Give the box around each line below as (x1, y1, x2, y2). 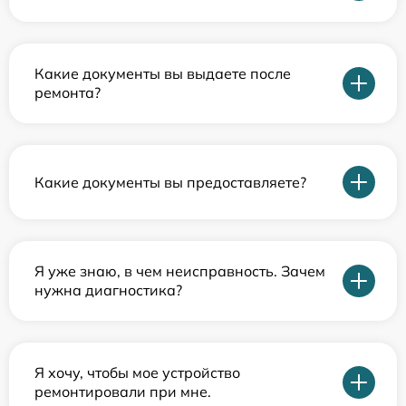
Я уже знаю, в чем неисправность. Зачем (34, 262, 325, 280)
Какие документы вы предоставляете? (34, 172, 306, 191)
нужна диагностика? (34, 281, 182, 299)
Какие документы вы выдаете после (34, 64, 291, 82)
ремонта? (34, 83, 101, 101)
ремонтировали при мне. (34, 382, 211, 401)
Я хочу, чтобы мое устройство (34, 363, 240, 382)
